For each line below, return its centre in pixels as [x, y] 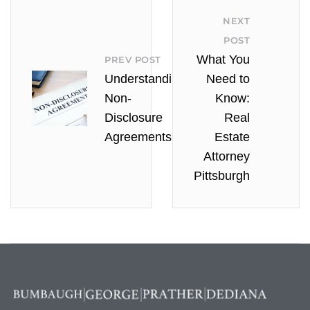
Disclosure [134, 118]
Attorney [227, 157]
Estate [232, 137]
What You [223, 60]
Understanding [145, 79]
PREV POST [133, 60]
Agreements [138, 137]
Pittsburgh [222, 176]
